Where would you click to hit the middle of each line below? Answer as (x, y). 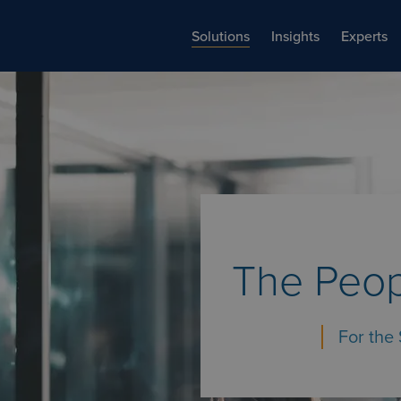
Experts (364, 36)
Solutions (221, 36)
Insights (295, 36)
